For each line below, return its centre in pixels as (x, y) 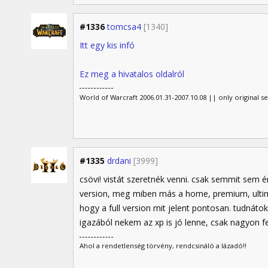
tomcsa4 (124, 26)
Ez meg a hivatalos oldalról (132, 74)
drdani (119, 161)
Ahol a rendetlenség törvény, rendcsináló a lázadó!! (163, 246)
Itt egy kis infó (107, 45)
